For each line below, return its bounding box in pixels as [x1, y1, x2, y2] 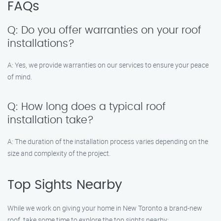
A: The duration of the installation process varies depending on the [7, 137, 208, 146]
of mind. [7, 72, 32, 81]
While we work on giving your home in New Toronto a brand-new [7, 203, 202, 213]
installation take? [7, 115, 94, 125]
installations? [7, 38, 74, 49]
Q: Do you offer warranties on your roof [7, 25, 201, 36]
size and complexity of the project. [7, 148, 110, 158]
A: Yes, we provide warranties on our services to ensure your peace [7, 60, 209, 70]
